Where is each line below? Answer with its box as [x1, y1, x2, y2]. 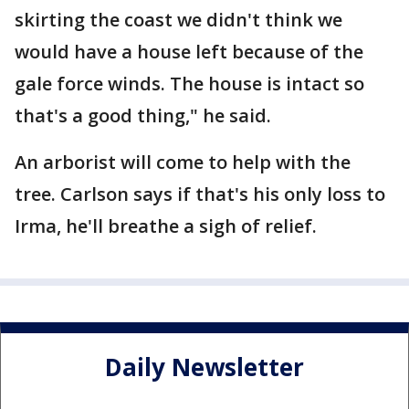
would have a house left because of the [15, 39, 363, 64]
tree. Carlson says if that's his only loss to [15, 182, 385, 206]
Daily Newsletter [105, 351, 304, 384]
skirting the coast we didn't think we [15, 7, 342, 32]
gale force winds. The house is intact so [15, 71, 364, 96]
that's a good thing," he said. [15, 103, 271, 128]
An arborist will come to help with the [15, 150, 351, 174]
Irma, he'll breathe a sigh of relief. [15, 214, 317, 238]
